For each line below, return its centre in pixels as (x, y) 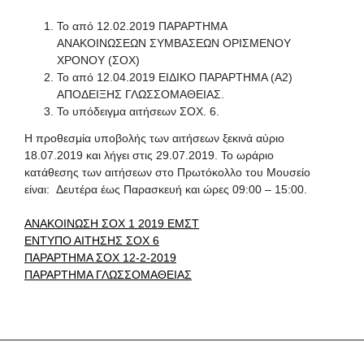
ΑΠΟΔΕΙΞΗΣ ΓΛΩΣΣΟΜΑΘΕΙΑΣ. (141, 94)
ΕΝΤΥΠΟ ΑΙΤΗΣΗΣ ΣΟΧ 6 (92, 240)
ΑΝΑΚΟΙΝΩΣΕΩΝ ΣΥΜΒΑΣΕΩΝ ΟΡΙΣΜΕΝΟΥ (174, 43)
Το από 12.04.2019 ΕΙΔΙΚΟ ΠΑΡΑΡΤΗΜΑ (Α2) (175, 77)
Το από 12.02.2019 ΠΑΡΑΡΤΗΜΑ (142, 26)
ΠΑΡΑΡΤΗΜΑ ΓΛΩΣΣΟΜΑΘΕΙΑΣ (108, 274)
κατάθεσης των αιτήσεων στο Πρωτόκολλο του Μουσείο (167, 172)
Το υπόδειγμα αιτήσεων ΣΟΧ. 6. (138, 111)
